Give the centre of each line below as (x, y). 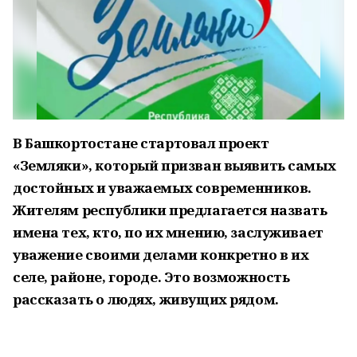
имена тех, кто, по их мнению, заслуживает (168, 232)
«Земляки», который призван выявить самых (175, 165)
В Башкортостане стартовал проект (141, 143)
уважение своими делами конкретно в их (161, 255)
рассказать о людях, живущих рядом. (146, 299)
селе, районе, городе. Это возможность (151, 277)
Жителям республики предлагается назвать (170, 210)
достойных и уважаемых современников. (162, 188)
